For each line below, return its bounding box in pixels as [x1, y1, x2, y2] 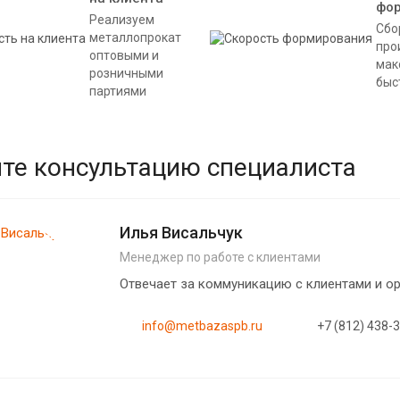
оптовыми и [89, 47, 160, 62]
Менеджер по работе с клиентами [120, 249, 321, 264]
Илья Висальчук [120, 222, 243, 242]
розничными [89, 65, 164, 80]
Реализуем [89, 12, 155, 27]
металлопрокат [89, 29, 182, 45]
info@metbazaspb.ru [142, 318, 262, 333]
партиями [89, 83, 147, 98]
